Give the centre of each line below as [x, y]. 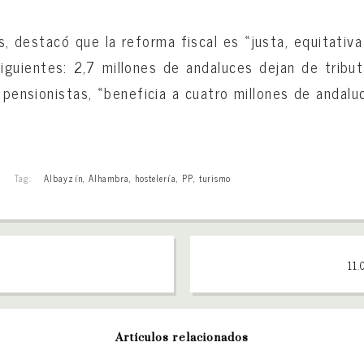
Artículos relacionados [182, 338]
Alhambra [109, 178]
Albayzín [63, 178]
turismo [215, 178]
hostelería [156, 178]
